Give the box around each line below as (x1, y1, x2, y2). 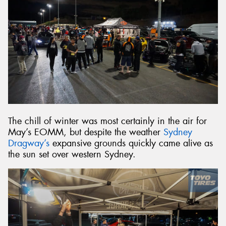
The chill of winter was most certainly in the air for (8, 115, 207, 127)
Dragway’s (8, 137, 49, 149)
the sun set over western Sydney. (8, 148, 136, 160)
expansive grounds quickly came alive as (49, 137, 213, 149)
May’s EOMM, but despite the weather (8, 126, 163, 138)
